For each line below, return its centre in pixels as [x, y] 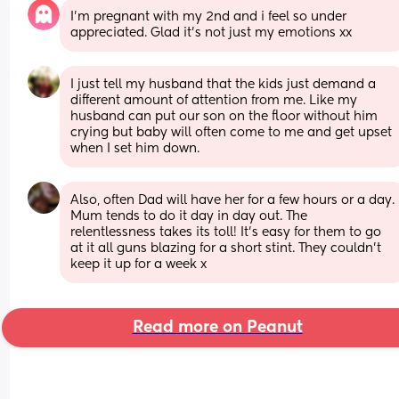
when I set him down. [135, 148]
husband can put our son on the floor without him [224, 116]
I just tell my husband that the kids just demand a [224, 84]
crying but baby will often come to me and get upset [232, 132]
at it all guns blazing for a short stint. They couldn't [226, 248]
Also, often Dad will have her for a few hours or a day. [233, 200]
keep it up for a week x [139, 264]
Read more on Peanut [217, 327]
